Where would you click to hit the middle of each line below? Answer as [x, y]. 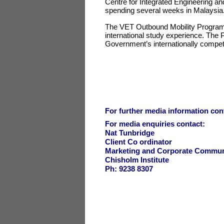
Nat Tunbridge [130, 133]
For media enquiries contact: [155, 124]
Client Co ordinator [138, 142]
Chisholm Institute [138, 160]
